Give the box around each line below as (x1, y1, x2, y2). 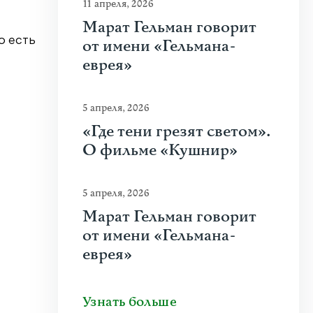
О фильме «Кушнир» (82, 140, 238, 161)
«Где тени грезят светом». (82, 122, 270, 142)
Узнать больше (82, 293, 177, 311)
